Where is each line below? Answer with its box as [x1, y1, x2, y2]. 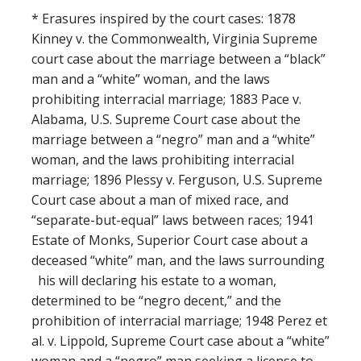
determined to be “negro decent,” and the [31, 292, 281, 310]
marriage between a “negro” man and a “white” [31, 131, 315, 149]
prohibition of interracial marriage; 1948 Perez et [31, 312, 327, 330]
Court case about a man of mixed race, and [31, 191, 288, 210]
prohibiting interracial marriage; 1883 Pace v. [31, 90, 301, 109]
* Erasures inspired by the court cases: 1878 [31, 10, 296, 28]
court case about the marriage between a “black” [31, 50, 326, 68]
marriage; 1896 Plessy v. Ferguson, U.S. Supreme [31, 171, 322, 189]
